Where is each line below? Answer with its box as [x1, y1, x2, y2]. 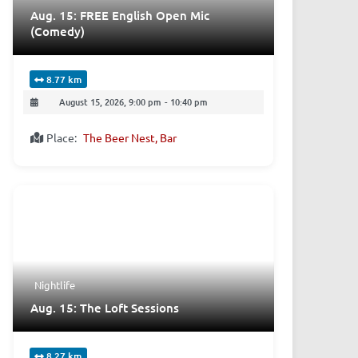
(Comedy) [30, 22, 85, 39]
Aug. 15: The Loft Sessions [30, 300, 179, 316]
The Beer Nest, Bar [83, 129, 177, 145]
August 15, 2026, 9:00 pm [58, 95, 161, 109]
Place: [46, 129, 79, 145]
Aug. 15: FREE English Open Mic [30, 6, 209, 23]
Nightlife [34, 278, 75, 292]
